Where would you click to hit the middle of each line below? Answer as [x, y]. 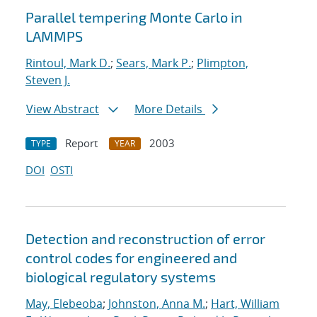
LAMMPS [54, 36]
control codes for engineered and [131, 258]
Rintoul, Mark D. [68, 63]
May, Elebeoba [64, 304]
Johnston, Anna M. [157, 304]
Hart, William [245, 304]
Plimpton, [223, 63]
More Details [170, 109]
